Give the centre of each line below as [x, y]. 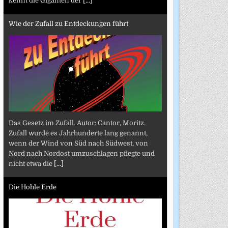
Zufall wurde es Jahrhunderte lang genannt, [78, 133]
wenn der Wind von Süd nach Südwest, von [78, 143]
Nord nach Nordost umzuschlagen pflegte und [81, 153]
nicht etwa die [31, 163]
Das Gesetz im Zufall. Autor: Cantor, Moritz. [77, 123]
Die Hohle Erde [32, 187]
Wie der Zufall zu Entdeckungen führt [68, 24]
